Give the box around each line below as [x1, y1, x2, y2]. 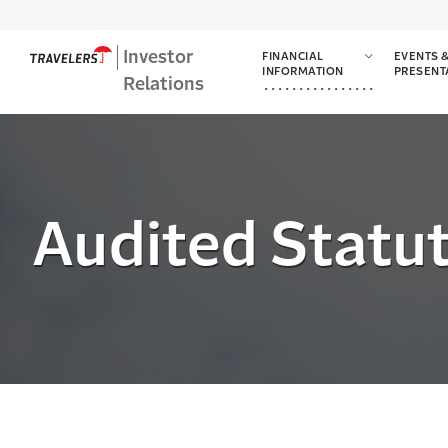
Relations [123, 76, 205, 94]
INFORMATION [262, 67, 344, 78]
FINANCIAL [262, 52, 324, 63]
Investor [123, 49, 194, 67]
